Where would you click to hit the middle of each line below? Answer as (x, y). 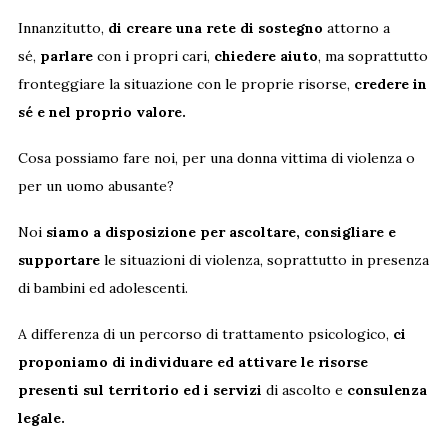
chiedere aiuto (265, 55)
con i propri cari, (153, 55)
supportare (58, 259)
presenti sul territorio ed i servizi (139, 389)
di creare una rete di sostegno (215, 27)
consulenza (386, 389)
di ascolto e (304, 389)
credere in (390, 83)
